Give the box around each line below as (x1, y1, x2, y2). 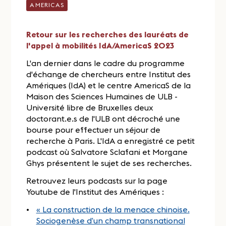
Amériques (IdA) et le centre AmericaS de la (26, 80, 191, 90)
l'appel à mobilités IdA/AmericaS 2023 (26, 40, 175, 51)
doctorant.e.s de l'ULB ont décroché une (26, 113, 181, 124)
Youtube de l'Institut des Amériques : (26, 186, 164, 197)
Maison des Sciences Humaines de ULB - (26, 91, 178, 101)
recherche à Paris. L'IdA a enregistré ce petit (26, 135, 195, 146)
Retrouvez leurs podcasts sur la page (26, 175, 168, 186)
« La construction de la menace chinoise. (36, 204, 190, 214)
